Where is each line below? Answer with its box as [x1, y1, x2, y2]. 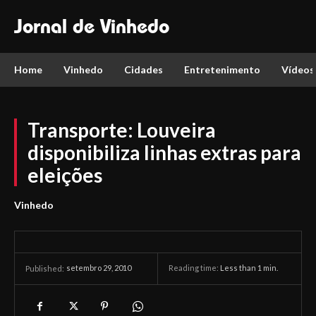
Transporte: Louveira [28, 118, 216, 142]
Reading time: [169, 263, 220, 273]
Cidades [124, 63, 163, 75]
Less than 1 [220, 263, 262, 273]
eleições [28, 163, 102, 187]
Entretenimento [184, 63, 260, 75]
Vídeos [281, 63, 315, 75]
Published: [25, 264, 64, 273]
